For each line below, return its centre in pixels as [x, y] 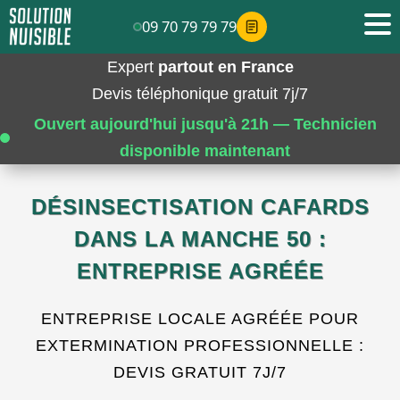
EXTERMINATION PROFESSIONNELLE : [200, 346]
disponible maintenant [205, 151]
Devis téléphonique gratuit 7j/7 [200, 94]
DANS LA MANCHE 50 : [200, 239]
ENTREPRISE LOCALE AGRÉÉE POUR [200, 319]
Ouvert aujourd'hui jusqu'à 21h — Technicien [205, 124]
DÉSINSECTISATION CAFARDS [200, 207]
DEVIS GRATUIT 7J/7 [200, 372]
